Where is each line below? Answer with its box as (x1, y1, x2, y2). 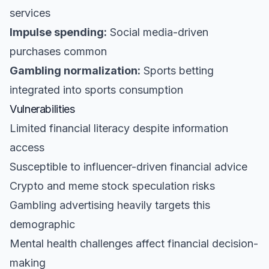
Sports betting (141, 64, 214, 77)
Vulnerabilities (10, 103, 75, 115)
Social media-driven (107, 26, 208, 38)
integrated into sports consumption (10, 83, 183, 96)
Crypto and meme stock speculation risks (10, 180, 215, 192)
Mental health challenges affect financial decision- (10, 237, 258, 250)
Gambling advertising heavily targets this (10, 199, 210, 211)
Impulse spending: (10, 26, 107, 38)
